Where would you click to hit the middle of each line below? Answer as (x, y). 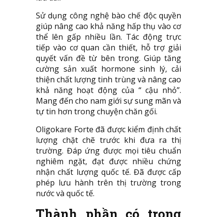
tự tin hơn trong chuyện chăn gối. (97, 112)
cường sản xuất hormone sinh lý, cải (108, 69)
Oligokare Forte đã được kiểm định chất (108, 130)
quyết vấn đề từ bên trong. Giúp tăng (108, 58)
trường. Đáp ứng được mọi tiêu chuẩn (108, 151)
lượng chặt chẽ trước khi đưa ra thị (108, 140)
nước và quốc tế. (65, 194)
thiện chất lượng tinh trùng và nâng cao (108, 80)
